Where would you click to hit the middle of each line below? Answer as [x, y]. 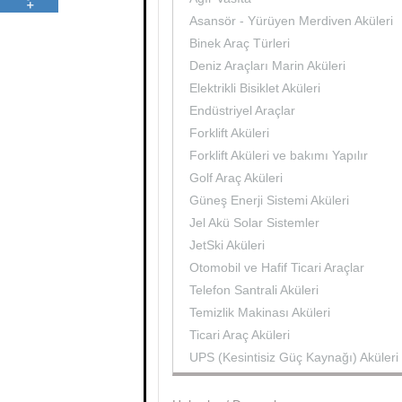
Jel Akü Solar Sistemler [255, 222]
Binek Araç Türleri [240, 43]
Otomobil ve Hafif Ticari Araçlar [277, 267]
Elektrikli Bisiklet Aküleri [255, 87]
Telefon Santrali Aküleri [254, 289]
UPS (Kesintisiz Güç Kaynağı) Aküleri [294, 357]
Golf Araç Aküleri [236, 177]
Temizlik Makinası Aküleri [260, 312]
